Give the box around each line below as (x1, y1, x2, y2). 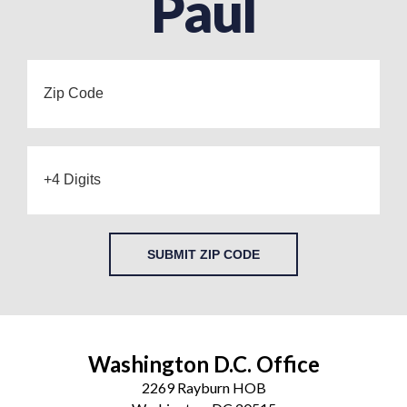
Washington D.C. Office (87, 350, 320, 377)
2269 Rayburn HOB (141, 378, 266, 396)
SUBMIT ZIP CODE (147, 246, 260, 262)
